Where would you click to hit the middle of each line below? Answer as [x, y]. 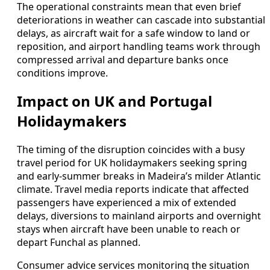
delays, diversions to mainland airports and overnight [139, 216]
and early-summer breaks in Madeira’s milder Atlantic [139, 176]
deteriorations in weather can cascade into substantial [141, 20]
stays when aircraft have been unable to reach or [129, 229]
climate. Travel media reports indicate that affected [133, 190]
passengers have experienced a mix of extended [127, 203]
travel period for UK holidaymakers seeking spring [132, 163]
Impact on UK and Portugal [115, 101]
